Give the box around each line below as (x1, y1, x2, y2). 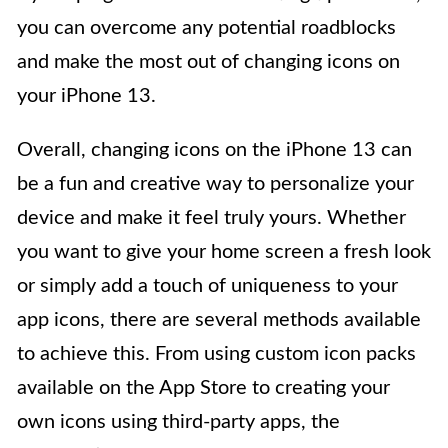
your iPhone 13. (17, 85, 156, 106)
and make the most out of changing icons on (17, 51, 400, 72)
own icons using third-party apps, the (17, 411, 340, 432)
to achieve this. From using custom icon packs (17, 343, 416, 364)
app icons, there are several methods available (17, 309, 421, 330)
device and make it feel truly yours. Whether (17, 207, 406, 228)
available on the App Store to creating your (17, 377, 390, 398)
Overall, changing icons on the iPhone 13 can (17, 139, 412, 160)
